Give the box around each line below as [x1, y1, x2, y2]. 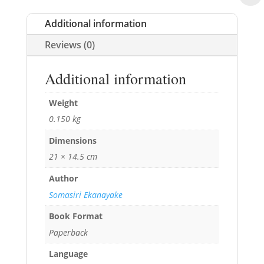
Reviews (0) [44, 38, 95, 51]
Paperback [48, 226, 88, 238]
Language [48, 247, 88, 259]
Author [48, 172, 78, 184]
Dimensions [48, 134, 97, 146]
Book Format [48, 210, 103, 222]
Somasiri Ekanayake [48, 189, 123, 200]
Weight [48, 97, 78, 108]
